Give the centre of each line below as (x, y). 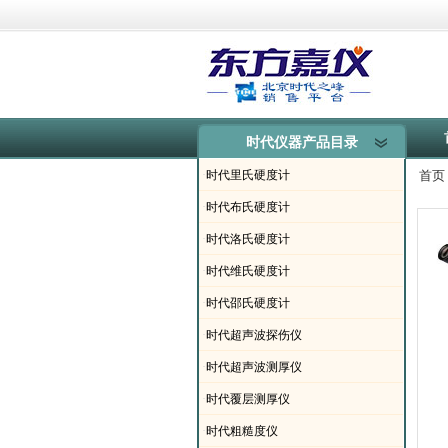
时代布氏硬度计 (248, 207)
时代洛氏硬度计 (248, 239)
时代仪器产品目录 (302, 142)
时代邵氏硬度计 (248, 303)
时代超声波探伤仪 (254, 335)
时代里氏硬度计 (248, 175)
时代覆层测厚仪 (248, 399)
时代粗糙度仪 (242, 431)
